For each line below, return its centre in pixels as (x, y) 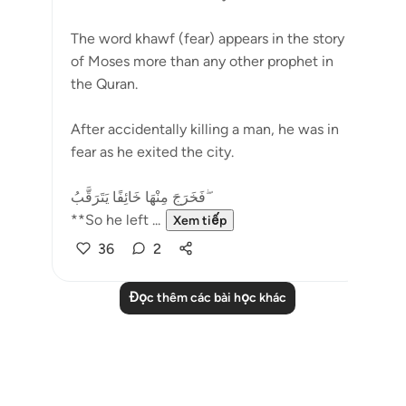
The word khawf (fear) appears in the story (208, 39)
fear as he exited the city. (152, 152)
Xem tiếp (200, 221)
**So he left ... (116, 220)
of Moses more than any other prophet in (202, 61)
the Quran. (104, 84)
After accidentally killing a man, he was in (205, 129)
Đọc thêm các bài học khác (208, 298)
